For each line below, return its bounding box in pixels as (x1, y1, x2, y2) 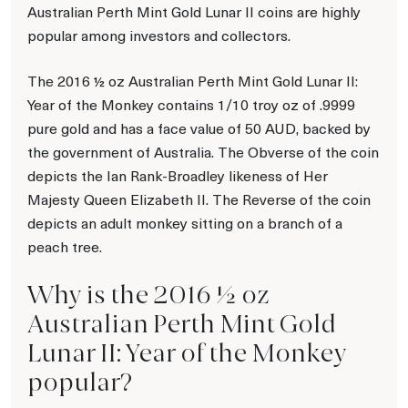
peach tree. (27, 236, 102, 256)
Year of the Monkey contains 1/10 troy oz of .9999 (27, 94, 355, 114)
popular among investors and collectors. (27, 25, 291, 45)
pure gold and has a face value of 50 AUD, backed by (27, 117, 371, 138)
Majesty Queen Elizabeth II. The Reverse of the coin (27, 189, 371, 209)
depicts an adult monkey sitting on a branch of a (27, 212, 342, 232)
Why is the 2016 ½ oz (27, 279, 270, 310)
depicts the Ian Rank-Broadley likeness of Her (27, 165, 328, 185)
